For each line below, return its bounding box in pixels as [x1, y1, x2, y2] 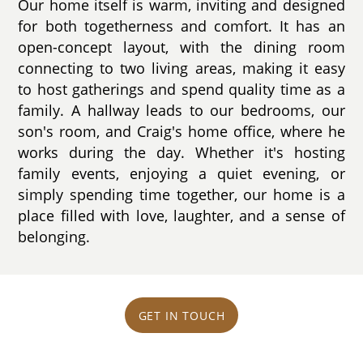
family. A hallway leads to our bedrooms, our [18, 100, 345, 121]
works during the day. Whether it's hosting [18, 143, 345, 163]
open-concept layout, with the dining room [18, 37, 345, 58]
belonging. [18, 227, 91, 247]
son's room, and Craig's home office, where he [18, 122, 345, 142]
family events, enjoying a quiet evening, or [18, 164, 345, 184]
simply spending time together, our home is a [18, 185, 345, 205]
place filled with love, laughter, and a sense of [18, 206, 345, 226]
